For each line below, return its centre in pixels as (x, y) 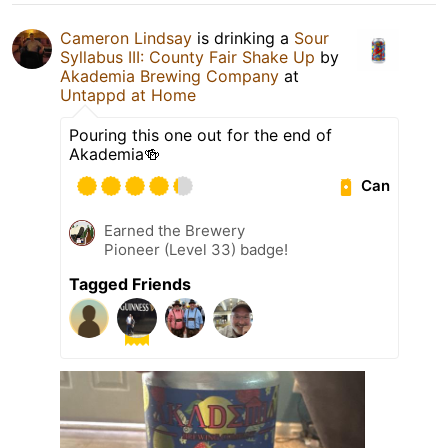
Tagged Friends (130, 283)
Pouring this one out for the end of (200, 134)
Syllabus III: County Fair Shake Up (187, 56)
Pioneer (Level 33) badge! (196, 249)
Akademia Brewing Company (169, 75)
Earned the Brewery (174, 230)
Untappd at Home (128, 94)
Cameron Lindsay (126, 37)
